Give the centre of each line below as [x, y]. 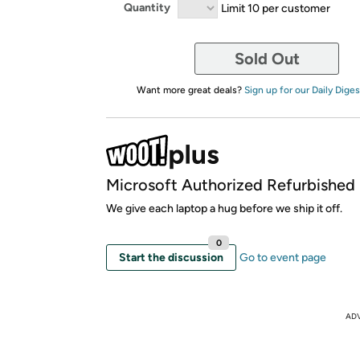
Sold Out [267, 58]
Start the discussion [171, 257]
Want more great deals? [190, 90]
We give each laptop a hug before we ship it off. [224, 208]
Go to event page [283, 257]
